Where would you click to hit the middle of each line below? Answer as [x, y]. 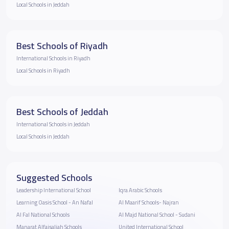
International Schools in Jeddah [53, 124]
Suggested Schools [54, 177]
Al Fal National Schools [43, 214]
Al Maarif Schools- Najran [149, 202]
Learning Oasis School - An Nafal [55, 202]
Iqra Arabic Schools [140, 190]
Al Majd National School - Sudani [167, 214]
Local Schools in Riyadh [43, 70]
